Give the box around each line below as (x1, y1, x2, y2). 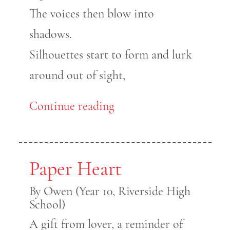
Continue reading (29, 99, 114, 114)
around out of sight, (29, 68, 125, 83)
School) (29, 197, 65, 213)
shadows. (29, 27, 72, 42)
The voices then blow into (29, 6, 154, 22)
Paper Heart (29, 157, 122, 181)
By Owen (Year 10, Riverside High (29, 184, 191, 199)
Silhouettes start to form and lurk (29, 47, 192, 63)
